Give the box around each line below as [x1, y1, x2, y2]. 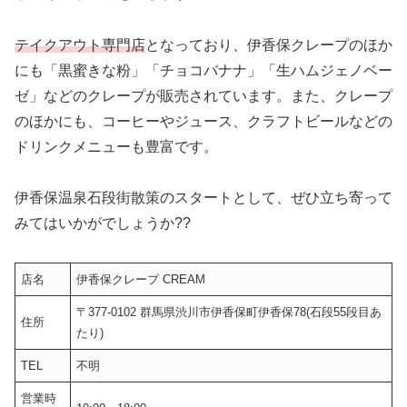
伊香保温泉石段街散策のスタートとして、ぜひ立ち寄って [15, 190, 392, 206]
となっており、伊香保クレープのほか [145, 36, 392, 53]
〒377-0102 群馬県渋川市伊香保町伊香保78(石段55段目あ [76, 305, 382, 320]
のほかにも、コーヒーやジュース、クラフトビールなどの [15, 113, 392, 129]
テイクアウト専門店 [15, 36, 145, 53]
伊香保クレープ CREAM [76, 273, 206, 287]
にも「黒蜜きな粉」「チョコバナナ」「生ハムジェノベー [15, 62, 392, 78]
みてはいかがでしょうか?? [15, 215, 191, 232]
